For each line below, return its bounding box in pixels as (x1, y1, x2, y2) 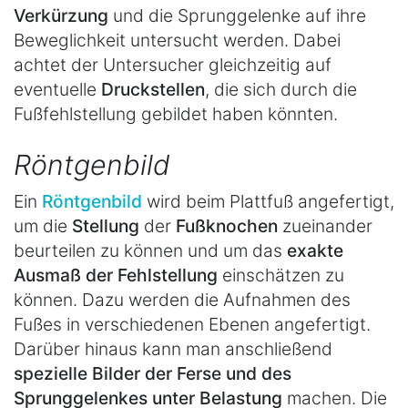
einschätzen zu (222, 264, 344, 287)
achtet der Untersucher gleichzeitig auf (14, 53, 331, 76)
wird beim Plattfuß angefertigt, (147, 190, 394, 213)
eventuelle (14, 77, 101, 100)
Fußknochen (176, 215, 282, 238)
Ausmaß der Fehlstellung (14, 264, 222, 287)
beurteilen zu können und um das (14, 240, 287, 262)
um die (14, 215, 72, 238)
